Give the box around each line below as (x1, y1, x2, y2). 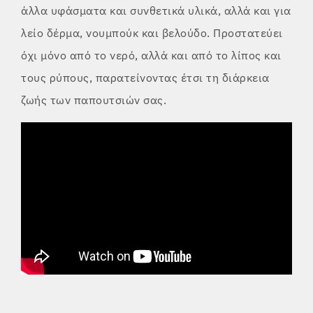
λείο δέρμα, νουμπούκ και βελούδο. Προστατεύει (21, 26, 283, 41)
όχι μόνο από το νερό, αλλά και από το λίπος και (21, 48, 282, 63)
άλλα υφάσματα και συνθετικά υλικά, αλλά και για (21, 3, 291, 18)
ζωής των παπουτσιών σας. (21, 93, 166, 108)
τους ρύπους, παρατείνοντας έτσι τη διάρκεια (21, 71, 270, 85)
